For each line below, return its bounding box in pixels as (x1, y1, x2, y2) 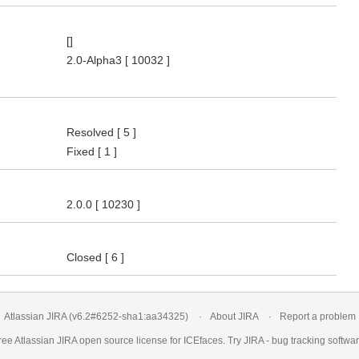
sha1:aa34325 (121, 311, 185, 322)
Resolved (67, 126, 117, 139)
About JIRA (209, 311, 258, 322)
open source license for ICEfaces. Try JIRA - (76, 335, 272, 346)
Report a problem (279, 311, 356, 322)
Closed (67, 251, 105, 264)
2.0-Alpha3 (67, 54, 125, 67)
